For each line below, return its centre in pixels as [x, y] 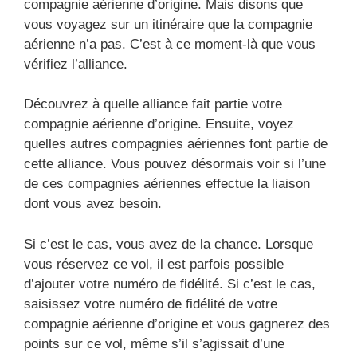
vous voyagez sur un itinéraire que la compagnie [168, 24]
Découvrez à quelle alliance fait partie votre [153, 104]
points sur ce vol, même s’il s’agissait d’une [154, 343]
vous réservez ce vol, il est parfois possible [154, 264]
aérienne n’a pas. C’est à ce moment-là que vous [170, 44]
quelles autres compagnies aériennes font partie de [176, 144]
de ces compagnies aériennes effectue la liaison [167, 184]
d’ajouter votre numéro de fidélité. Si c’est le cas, [170, 284]
